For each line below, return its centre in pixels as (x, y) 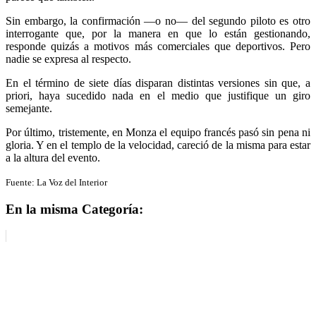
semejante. (29, 108)
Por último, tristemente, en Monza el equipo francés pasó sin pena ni (158, 132)
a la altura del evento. (53, 157)
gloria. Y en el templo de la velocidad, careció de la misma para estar (158, 145)
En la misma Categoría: (74, 209)
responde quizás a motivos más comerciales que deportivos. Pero (158, 46)
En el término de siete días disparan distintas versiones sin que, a (158, 83)
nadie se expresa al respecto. (68, 59)
